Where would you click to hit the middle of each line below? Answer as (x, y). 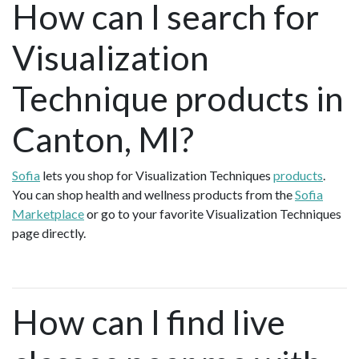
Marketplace (48, 213)
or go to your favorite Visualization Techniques (213, 213)
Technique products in (178, 98)
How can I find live (149, 321)
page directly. (50, 232)
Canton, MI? (103, 139)
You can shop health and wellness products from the (153, 194)
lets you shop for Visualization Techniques (157, 175)
